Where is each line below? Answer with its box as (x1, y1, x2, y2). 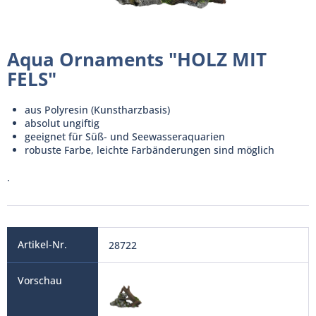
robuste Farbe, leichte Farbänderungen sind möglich (25, 143, 274, 157)
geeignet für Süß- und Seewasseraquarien (25, 130, 225, 143)
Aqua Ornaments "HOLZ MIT (7, 47, 267, 72)
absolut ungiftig (25, 116, 99, 130)
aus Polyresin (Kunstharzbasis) (25, 103, 170, 116)
